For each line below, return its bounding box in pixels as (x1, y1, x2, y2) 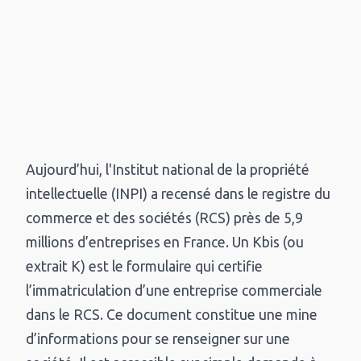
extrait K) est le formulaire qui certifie (26, 259, 263, 275)
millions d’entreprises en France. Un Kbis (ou (26, 234, 305, 251)
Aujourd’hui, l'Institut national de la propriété (26, 162, 310, 178)
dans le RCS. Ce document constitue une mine (26, 307, 318, 323)
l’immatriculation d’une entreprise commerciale (26, 283, 323, 299)
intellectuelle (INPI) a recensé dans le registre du (26, 186, 331, 202)
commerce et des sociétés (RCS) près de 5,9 (26, 210, 304, 226)
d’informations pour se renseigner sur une (26, 331, 291, 347)
